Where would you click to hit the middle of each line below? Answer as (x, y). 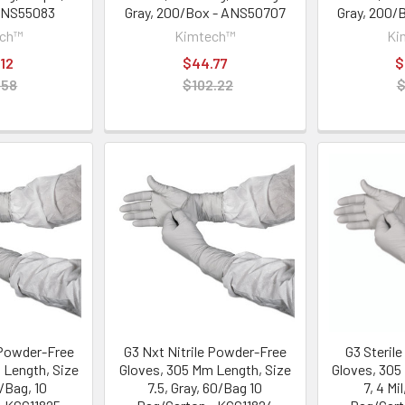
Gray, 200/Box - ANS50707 (205, 12)
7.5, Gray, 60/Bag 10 (205, 387)
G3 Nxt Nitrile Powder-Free (205, 351)
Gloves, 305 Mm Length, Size (205, 369)
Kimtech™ (205, 35)
